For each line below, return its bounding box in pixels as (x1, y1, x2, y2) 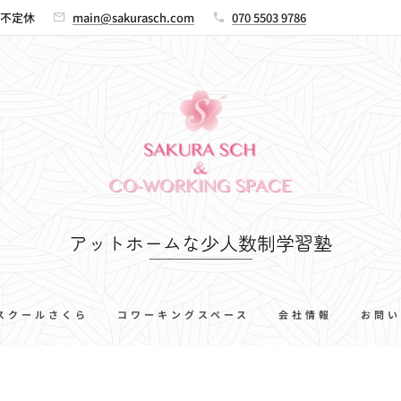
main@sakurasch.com (73, 8, 194, 26)
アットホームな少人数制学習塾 (69, 229, 332, 256)
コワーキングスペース (117, 307, 250, 321)
